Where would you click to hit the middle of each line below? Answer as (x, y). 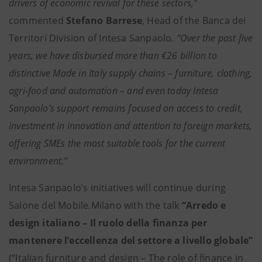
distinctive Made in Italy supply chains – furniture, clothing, (131, 73)
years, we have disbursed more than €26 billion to (113, 56)
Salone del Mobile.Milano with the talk (95, 205)
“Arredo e (204, 205)
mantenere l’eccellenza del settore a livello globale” (131, 240)
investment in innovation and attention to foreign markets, (131, 126)
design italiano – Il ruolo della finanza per (108, 223)
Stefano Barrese (104, 20)
